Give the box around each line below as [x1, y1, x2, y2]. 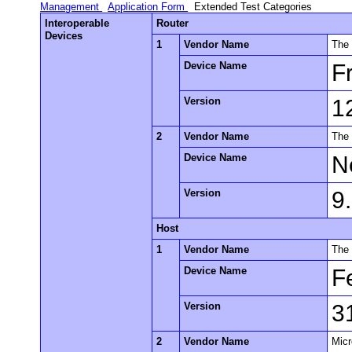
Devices [45, 29, 83, 42]
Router [156, 16, 189, 29]
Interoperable [45, 16, 110, 29]
